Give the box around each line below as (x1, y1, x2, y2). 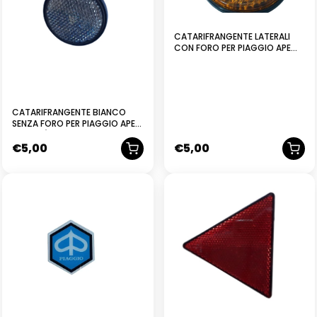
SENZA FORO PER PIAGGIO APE (12, 117, 135, 130)
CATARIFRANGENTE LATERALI (173, 30, 290, 42)
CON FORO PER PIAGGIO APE (173, 41, 291, 54)
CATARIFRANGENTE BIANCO (12, 106, 126, 119)
